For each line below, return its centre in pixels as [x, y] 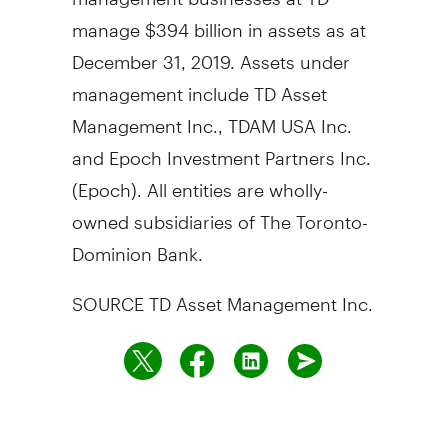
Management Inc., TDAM [176, 117]
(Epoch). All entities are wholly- [199, 181]
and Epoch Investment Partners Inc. [221, 149]
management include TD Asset [199, 85]
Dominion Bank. [137, 245]
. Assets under [289, 53]
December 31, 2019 [150, 53]
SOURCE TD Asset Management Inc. [222, 295]
